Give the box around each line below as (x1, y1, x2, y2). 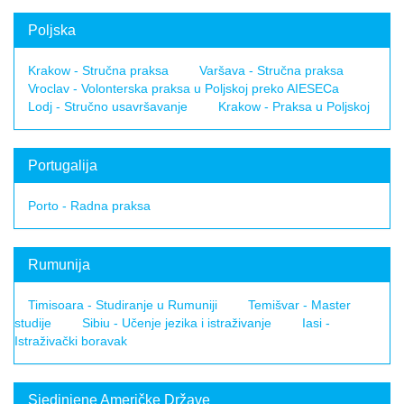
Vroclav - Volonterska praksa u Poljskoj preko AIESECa (28, 81, 339, 96)
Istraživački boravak (14, 334, 127, 348)
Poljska (28, 23, 76, 38)
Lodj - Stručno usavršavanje (28, 99, 188, 114)
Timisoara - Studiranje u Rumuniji (28, 298, 217, 312)
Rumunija (28, 257, 90, 272)
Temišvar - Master (248, 298, 351, 312)
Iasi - (302, 316, 330, 330)
